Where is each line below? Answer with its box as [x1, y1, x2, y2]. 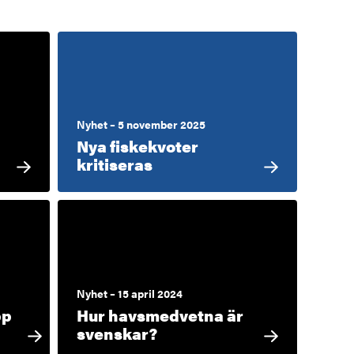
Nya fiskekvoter [77, 134, 199, 158]
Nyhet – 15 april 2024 [77, 284, 183, 301]
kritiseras [77, 153, 153, 176]
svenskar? [77, 321, 158, 345]
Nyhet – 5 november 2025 [77, 116, 206, 133]
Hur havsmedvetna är [77, 303, 244, 326]
